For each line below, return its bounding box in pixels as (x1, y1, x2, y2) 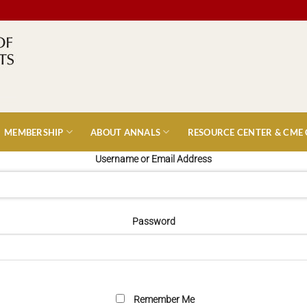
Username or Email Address (95, 153, 212, 165)
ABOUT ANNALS (90, 126, 161, 138)
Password (132, 216, 175, 228)
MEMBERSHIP (4, 126, 64, 138)
